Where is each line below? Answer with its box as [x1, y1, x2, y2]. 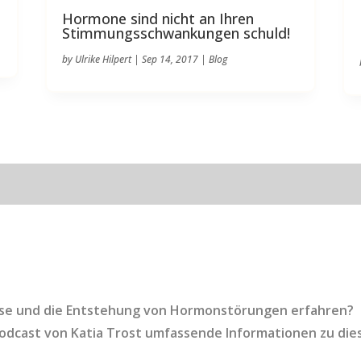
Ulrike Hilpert [74, 52, 131, 66]
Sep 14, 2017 [141, 52, 198, 66]
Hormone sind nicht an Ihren [61, 8, 254, 28]
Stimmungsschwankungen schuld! [61, 23, 290, 43]
